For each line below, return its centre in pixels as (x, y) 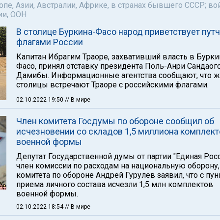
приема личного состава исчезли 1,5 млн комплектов (115, 184)
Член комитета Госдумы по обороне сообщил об (115, 121)
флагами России (50, 42)
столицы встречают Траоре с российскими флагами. (112, 85)
